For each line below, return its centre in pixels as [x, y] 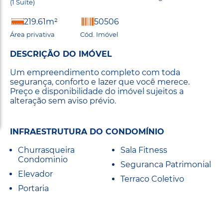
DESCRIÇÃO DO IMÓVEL [61, 54]
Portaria [33, 188]
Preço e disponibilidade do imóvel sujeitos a [97, 91]
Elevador [35, 174]
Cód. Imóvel [99, 34]
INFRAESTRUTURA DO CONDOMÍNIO [87, 131]
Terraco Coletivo [152, 179]
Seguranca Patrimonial [166, 164]
